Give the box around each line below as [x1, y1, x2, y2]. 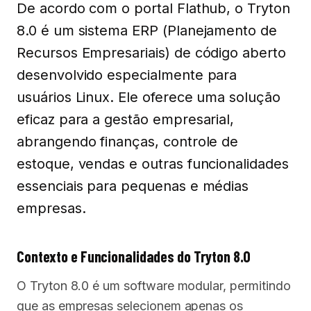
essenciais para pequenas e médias [17, 178, 249, 195]
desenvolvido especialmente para [17, 67, 237, 84]
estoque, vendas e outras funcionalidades [17, 155, 289, 173]
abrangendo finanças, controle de [17, 133, 239, 151]
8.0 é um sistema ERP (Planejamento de [17, 22, 278, 40]
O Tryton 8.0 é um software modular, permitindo [17, 278, 291, 294]
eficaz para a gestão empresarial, [17, 111, 235, 128]
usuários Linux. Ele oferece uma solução [17, 89, 280, 106]
